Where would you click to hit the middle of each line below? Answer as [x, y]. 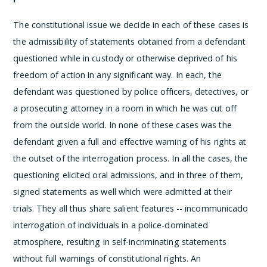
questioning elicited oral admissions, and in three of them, [128, 175]
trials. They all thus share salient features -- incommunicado [131, 208]
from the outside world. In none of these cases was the [122, 125]
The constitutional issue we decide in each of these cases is [131, 24]
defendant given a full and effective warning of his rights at [130, 141]
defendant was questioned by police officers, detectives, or [131, 91]
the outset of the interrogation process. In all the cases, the [131, 158]
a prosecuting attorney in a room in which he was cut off [125, 108]
